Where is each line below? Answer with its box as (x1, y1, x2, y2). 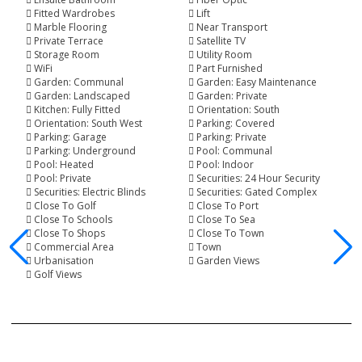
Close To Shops (33, 225, 105, 240)
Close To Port (196, 198, 259, 213)
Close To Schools (33, 212, 112, 226)
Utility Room (196, 47, 252, 61)
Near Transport (196, 19, 267, 34)
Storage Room (33, 47, 99, 61)
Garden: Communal (33, 74, 124, 89)
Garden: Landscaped (33, 88, 130, 103)
